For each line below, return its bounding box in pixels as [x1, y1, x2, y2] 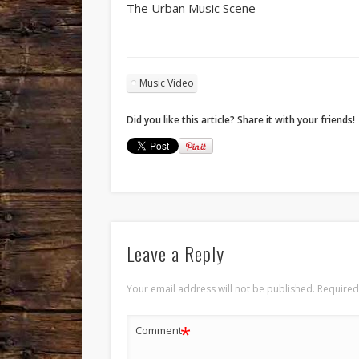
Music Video [139, 75, 195, 90]
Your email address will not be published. [127, 282, 316, 296]
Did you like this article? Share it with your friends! [127, 112, 356, 127]
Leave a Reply [127, 239, 225, 268]
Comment [135, 323, 183, 338]
